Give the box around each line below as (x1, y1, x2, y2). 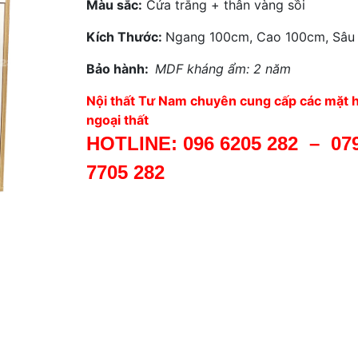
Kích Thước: (86, 28, 165, 45)
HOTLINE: (86, 132, 183, 154)
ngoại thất (86, 111, 149, 128)
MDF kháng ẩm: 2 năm (154, 60, 291, 77)
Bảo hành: (86, 60, 155, 77)
